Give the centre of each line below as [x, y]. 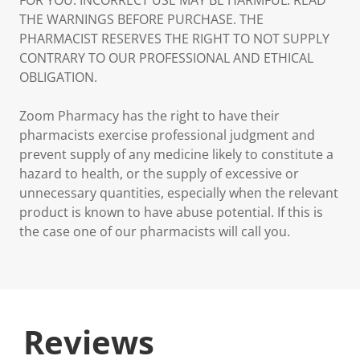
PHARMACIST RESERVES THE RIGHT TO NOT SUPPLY [174, 39]
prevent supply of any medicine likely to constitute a [176, 154]
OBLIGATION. [58, 77]
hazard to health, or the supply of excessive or [159, 174]
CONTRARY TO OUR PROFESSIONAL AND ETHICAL [166, 58]
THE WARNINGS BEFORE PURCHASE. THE [141, 19]
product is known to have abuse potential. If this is [171, 212]
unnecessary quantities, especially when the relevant [179, 193]
